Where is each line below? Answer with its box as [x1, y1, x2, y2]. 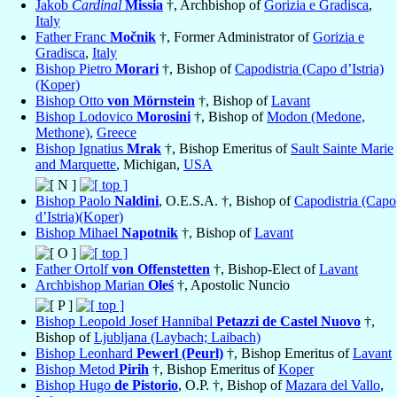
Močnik [110, 29, 156, 45]
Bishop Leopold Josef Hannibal [35, 314, 216, 330]
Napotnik [121, 225, 178, 241]
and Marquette [35, 157, 116, 173]
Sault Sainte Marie [291, 141, 393, 157]
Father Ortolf [35, 261, 112, 277]
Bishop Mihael [35, 225, 121, 241]
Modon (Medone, [267, 109, 365, 125]
